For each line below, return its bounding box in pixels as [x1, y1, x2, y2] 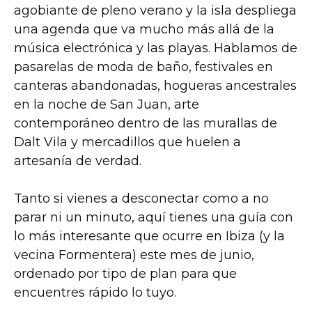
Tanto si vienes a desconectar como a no [14, 190, 269, 206]
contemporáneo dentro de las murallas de [14, 115, 277, 131]
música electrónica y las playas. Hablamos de [14, 40, 297, 56]
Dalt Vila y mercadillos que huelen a [14, 134, 241, 150]
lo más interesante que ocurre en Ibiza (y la [14, 228, 285, 244]
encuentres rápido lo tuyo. [14, 284, 176, 300]
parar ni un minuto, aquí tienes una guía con [14, 209, 293, 225]
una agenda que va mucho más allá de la [14, 21, 274, 37]
